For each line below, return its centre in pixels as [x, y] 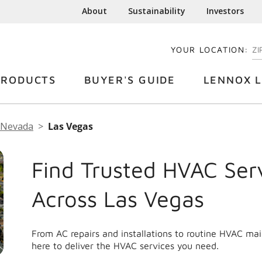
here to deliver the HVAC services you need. [125, 246]
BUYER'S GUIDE [130, 80]
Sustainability [157, 11]
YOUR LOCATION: [209, 49]
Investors [225, 11]
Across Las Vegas [118, 199]
